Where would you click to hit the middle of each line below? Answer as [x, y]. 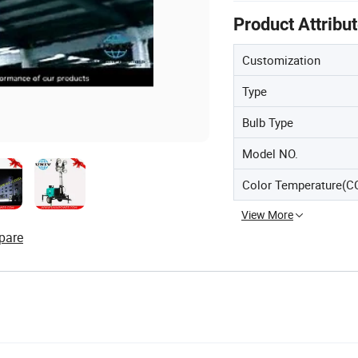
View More [267, 215]
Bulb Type [268, 122]
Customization [281, 60]
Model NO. [270, 153]
